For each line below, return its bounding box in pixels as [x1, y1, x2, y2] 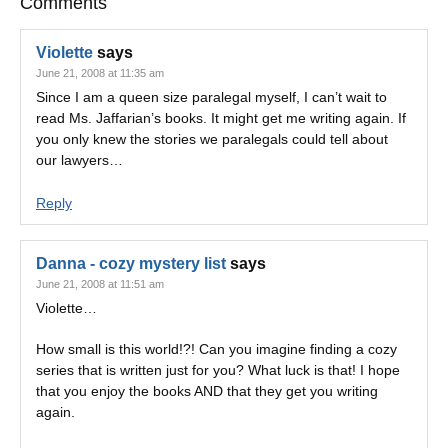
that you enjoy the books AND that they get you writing [36, 383, 378, 399]
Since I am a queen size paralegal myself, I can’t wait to [36, 89, 387, 105]
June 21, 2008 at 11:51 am [36, 278, 164, 290]
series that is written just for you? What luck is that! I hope [36, 362, 400, 378]
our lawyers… [36, 152, 123, 168]
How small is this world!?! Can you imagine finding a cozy [36, 341, 397, 357]
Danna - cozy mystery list [36, 255, 226, 272]
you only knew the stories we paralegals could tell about [36, 131, 388, 147]
